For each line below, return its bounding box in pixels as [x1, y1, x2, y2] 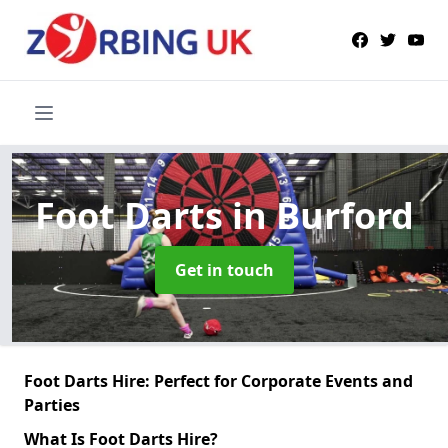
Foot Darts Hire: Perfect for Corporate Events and [24, 369, 413, 392]
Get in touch [174, 258, 274, 281]
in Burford [231, 190, 414, 240]
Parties [24, 393, 80, 416]
